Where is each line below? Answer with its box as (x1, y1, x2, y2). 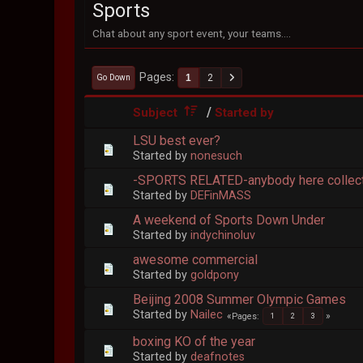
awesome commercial (133, 251, 258, 267)
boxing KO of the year (133, 334, 256, 350)
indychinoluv (190, 228, 256, 242)
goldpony (190, 267, 240, 282)
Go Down (96, 72, 131, 83)
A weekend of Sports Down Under (133, 211, 326, 228)
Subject (133, 105, 178, 120)
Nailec (190, 307, 224, 322)
